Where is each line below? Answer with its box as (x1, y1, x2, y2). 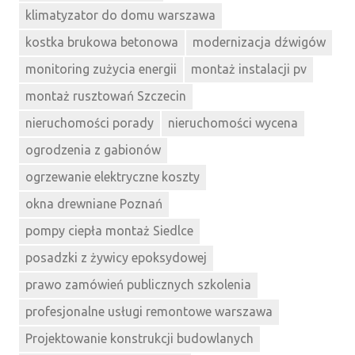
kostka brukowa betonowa (25, 35, 178, 50)
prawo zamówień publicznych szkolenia (25, 277, 251, 292)
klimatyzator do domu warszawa (25, 8, 216, 23)
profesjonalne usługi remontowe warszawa (25, 304, 273, 319)
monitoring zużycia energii (25, 62, 177, 77)
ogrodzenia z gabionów (25, 143, 161, 158)
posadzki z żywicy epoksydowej (25, 250, 207, 265)
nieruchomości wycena (168, 116, 298, 131)
